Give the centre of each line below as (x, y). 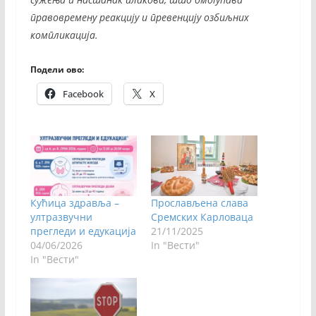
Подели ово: (57, 69)
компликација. (64, 35)
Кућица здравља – (74, 203)
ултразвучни (61, 217)
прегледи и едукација (83, 231)
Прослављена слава (199, 203)
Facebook (83, 93)
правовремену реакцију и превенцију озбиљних (139, 17)
